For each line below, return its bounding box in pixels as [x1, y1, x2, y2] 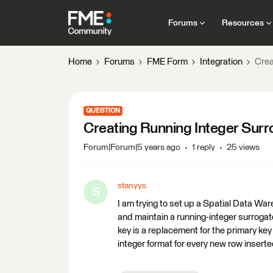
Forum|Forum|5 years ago [83, 143, 180, 152]
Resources [221, 18, 264, 27]
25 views [227, 143, 260, 152]
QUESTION [86, 107, 120, 114]
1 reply [192, 143, 215, 152]
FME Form [147, 57, 188, 66]
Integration [200, 57, 243, 66]
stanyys [118, 182, 146, 190]
